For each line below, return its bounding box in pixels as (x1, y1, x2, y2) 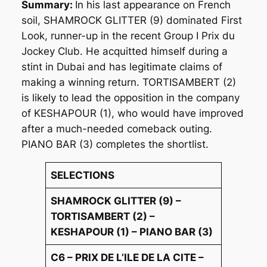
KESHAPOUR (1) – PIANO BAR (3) (51, 225, 213, 238)
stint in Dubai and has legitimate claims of (21, 60, 222, 73)
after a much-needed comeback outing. (21, 122, 212, 135)
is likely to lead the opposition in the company (21, 91, 240, 104)
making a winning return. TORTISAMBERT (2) (21, 76, 236, 88)
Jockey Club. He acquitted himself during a (21, 45, 228, 57)
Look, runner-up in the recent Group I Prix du (21, 29, 235, 42)
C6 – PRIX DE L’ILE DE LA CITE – (51, 251, 204, 263)
